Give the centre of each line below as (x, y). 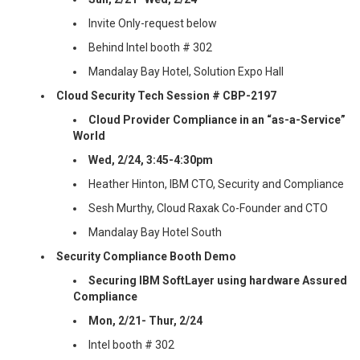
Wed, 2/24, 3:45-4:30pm (152, 160)
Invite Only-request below (153, 23)
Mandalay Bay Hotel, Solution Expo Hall (186, 71)
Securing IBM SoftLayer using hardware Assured (218, 280)
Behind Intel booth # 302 (151, 47)
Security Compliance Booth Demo (147, 256)
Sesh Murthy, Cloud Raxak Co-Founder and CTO (209, 208)
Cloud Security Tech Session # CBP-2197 (167, 95)
